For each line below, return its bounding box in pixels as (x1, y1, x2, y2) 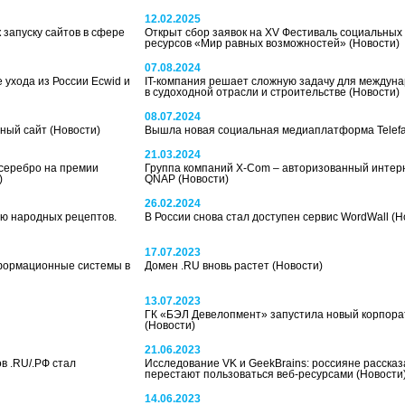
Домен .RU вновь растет (144, 259, 272, 272)
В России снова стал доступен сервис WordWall (144, 211, 391, 223)
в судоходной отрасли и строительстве (144, 86, 349, 99)
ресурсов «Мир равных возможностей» (144, 37, 349, 50)
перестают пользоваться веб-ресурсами (144, 368, 356, 381)
